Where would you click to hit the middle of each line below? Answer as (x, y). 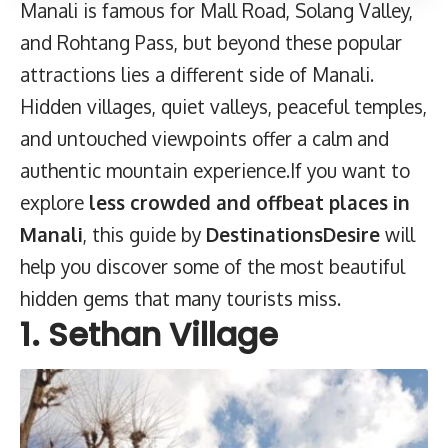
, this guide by (144, 234)
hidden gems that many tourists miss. (180, 298)
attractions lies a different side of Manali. (197, 74)
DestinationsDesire (293, 234)
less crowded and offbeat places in (249, 202)
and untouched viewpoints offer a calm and (204, 138)
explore (54, 202)
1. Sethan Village (149, 334)
